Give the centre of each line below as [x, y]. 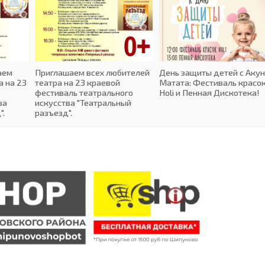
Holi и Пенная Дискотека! [209, 92]
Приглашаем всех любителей [92, 72]
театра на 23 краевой [77, 82]
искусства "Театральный [83, 102]
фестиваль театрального [84, 92]
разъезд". [54, 112]
